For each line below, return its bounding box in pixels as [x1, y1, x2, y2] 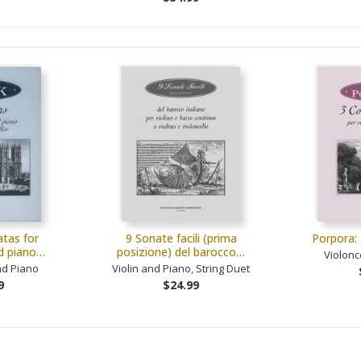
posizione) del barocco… [117, 243, 245, 259]
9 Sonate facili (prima [125, 230, 237, 246]
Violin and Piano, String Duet [112, 260, 250, 276]
